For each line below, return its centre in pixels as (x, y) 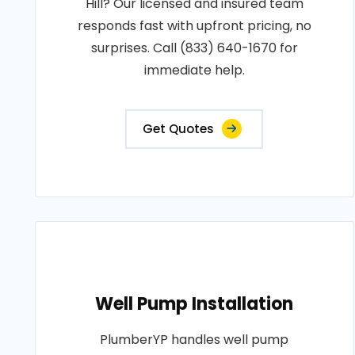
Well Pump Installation (195, 304)
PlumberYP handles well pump (195, 340)
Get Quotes (179, 129)
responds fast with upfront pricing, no (194, 26)
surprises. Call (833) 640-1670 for (194, 48)
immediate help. (194, 70)
